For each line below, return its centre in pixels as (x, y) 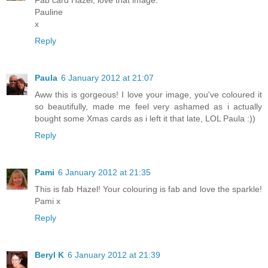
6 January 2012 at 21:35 (104, 172)
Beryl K (49, 255)
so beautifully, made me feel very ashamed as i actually (148, 106)
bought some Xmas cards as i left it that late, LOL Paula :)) (145, 118)
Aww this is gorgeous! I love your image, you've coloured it (148, 94)
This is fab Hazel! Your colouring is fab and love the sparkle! (148, 189)
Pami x (48, 201)
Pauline (49, 12)
